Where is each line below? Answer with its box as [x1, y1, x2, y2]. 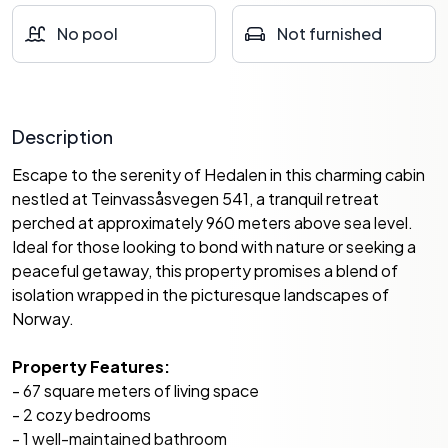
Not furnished [277, 23, 382, 44]
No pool [57, 23, 118, 44]
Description [12, 125, 113, 148]
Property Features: [12, 356, 170, 377]
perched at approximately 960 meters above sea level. [12, 212, 413, 233]
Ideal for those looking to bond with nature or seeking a [12, 236, 416, 257]
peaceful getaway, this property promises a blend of [12, 260, 398, 281]
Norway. [12, 308, 74, 329]
